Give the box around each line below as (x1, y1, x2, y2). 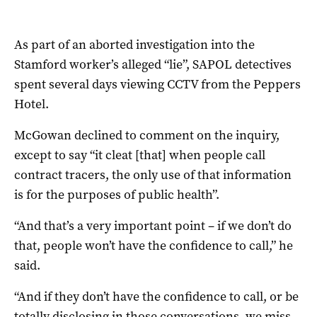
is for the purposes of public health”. (14, 185, 219, 203)
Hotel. (14, 95, 49, 113)
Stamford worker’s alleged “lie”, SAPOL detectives (14, 55, 292, 73)
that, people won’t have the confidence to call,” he (14, 236, 293, 254)
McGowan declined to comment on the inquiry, (14, 126, 279, 144)
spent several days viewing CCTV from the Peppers (14, 75, 301, 93)
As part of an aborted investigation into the (14, 35, 255, 53)
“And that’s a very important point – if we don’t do (14, 217, 292, 234)
